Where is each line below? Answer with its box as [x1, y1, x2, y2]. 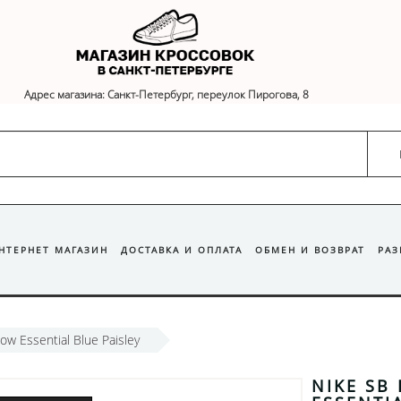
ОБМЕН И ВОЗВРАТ [255, 243, 365, 257]
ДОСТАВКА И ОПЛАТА [121, 243, 243, 257]
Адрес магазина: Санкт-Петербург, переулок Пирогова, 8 [23, 87, 309, 103]
